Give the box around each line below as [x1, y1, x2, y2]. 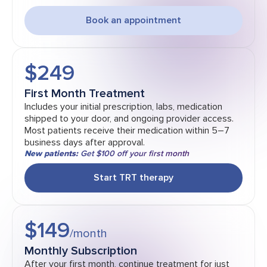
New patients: [24, 148, 78, 159]
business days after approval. [24, 136, 145, 149]
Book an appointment [86, 14, 181, 27]
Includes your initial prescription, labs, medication [24, 101, 222, 113]
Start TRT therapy [94, 172, 173, 184]
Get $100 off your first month [78, 148, 189, 159]
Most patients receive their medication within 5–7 [24, 125, 229, 137]
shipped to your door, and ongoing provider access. [24, 113, 234, 125]
